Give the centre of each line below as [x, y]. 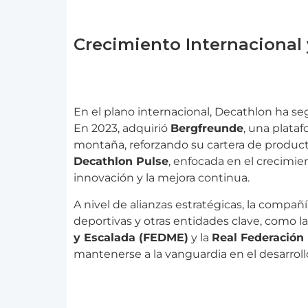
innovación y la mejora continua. [162, 178]
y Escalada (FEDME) [131, 237]
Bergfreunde [207, 129]
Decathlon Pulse [121, 162]
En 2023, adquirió [122, 129]
